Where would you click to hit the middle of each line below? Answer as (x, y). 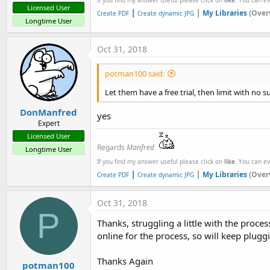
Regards (112, 147)
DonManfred (49, 112)
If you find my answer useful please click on (161, 161)
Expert (49, 123)
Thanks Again (125, 261)
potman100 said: (135, 74)
